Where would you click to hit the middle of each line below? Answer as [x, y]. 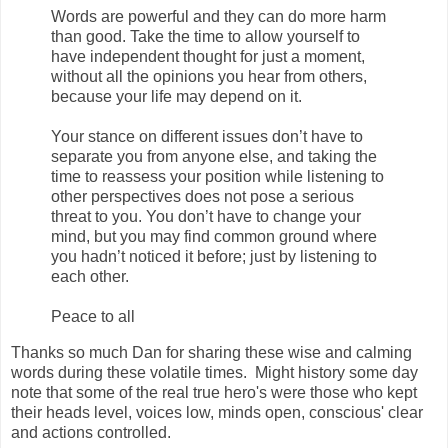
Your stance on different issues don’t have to [207, 136]
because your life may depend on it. [176, 96]
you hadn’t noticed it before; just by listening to [214, 256]
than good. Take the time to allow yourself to [205, 36]
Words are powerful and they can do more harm [218, 16]
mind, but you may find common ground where [214, 236]
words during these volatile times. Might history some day [214, 372]
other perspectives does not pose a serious [202, 196]
